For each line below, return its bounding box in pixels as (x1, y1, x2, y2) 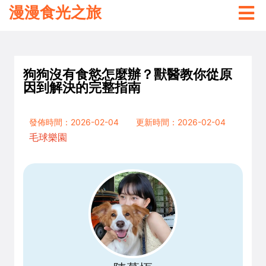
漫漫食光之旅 (9, 4, 102, 21)
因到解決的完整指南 (23, 78, 141, 96)
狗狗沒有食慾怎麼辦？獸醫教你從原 (23, 65, 232, 83)
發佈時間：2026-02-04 (29, 117, 119, 127)
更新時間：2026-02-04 (136, 117, 226, 127)
